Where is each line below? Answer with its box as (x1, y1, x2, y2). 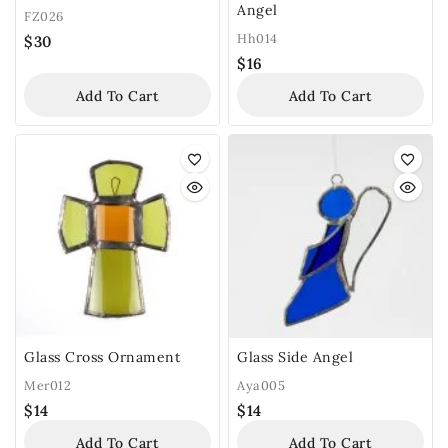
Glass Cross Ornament (24, 347, 180, 366)
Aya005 (237, 376, 285, 393)
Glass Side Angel (237, 347, 353, 366)
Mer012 (24, 376, 71, 393)
